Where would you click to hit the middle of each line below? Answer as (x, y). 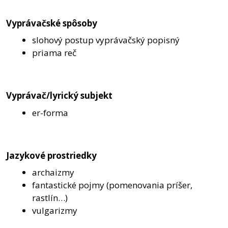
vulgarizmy (55, 211)
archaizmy (53, 173)
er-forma (50, 112)
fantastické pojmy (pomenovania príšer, (112, 185)
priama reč (54, 53)
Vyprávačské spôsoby (52, 23)
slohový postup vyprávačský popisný (106, 40)
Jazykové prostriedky (51, 155)
